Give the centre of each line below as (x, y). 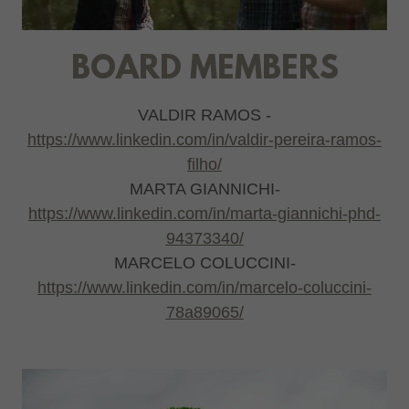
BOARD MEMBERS (204, 71)
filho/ (204, 165)
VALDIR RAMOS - (204, 115)
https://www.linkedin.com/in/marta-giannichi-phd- (204, 214)
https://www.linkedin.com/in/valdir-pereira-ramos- (204, 140)
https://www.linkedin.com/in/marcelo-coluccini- (204, 288)
